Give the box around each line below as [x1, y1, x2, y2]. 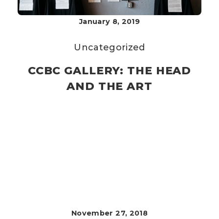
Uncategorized [74, 42, 145, 53]
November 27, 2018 [71, 209, 148, 218]
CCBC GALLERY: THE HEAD [27, 64, 192, 77]
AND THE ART [66, 80, 153, 93]
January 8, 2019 [79, 17, 140, 26]
